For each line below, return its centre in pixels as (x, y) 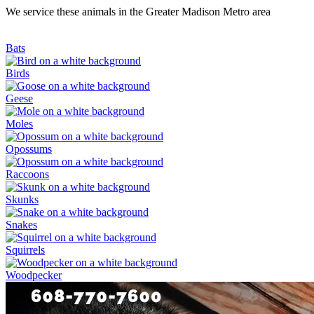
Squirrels (25, 250)
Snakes (21, 224)
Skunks (22, 199)
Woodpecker (34, 275)
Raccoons (27, 174)
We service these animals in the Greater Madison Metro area (138, 11)
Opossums (29, 149)
